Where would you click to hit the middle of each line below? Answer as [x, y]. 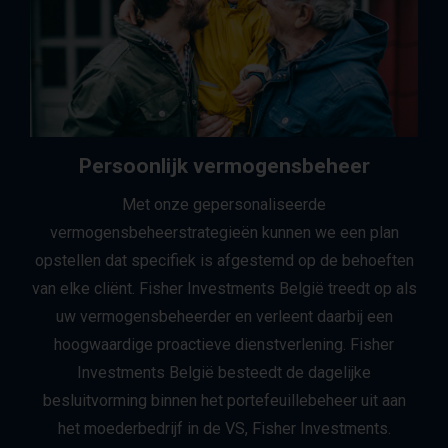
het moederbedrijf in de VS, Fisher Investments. [224, 428]
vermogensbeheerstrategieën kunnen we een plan [224, 232]
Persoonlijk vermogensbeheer [224, 165]
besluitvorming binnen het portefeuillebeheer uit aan [224, 400]
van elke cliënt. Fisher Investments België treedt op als [224, 288]
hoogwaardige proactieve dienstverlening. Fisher [224, 344]
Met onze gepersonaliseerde [224, 204]
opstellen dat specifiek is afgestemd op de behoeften [224, 260]
